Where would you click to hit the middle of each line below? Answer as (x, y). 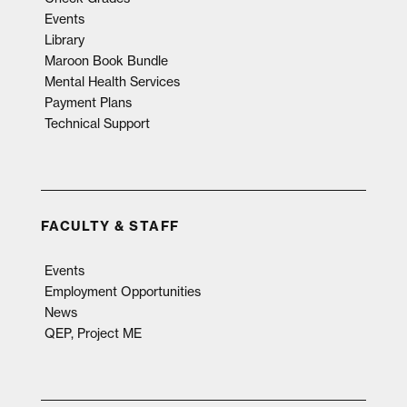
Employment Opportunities (122, 292)
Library (64, 40)
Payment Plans (88, 103)
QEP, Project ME (93, 333)
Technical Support (97, 124)
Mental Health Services (112, 82)
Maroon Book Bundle (106, 61)
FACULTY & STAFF (110, 227)
